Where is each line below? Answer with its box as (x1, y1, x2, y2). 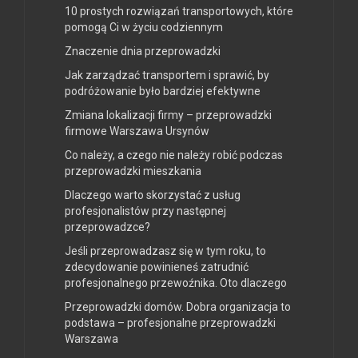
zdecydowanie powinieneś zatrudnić (65, 260, 249, 273)
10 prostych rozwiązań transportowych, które (65, 4, 293, 18)
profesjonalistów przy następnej (65, 204, 226, 217)
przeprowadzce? (65, 220, 150, 233)
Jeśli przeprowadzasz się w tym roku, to (65, 244, 266, 257)
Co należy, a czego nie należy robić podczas (65, 148, 283, 161)
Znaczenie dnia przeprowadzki (65, 44, 221, 58)
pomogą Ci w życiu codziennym (65, 20, 223, 34)
